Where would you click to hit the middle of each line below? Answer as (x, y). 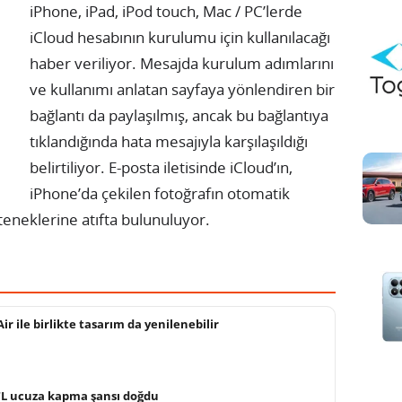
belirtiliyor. (67, 167)
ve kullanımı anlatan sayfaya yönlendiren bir (182, 89)
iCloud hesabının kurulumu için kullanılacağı (180, 37)
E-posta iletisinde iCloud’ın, (199, 167)
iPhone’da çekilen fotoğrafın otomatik (160, 193)
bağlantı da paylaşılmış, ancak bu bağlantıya (179, 115)
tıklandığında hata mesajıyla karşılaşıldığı (169, 141)
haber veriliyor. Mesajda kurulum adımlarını (182, 63)
